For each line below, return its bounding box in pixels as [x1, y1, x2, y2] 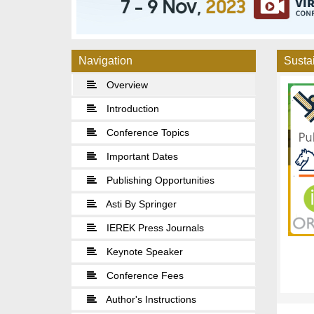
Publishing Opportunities [104, 175, 214, 186]
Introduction [104, 103, 159, 115]
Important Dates [104, 151, 178, 163]
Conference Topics [104, 127, 189, 139]
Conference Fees [104, 270, 184, 282]
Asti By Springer [104, 198, 177, 210]
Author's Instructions [104, 294, 196, 306]
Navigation [78, 55, 132, 67]
